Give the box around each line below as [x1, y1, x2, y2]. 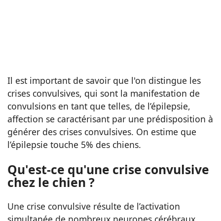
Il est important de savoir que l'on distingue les [7, 74, 201, 87]
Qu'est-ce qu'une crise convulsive [7, 161, 209, 178]
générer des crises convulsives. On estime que [7, 126, 196, 138]
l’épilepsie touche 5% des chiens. [7, 139, 141, 151]
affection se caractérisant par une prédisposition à [7, 113, 213, 125]
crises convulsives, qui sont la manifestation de [7, 87, 200, 100]
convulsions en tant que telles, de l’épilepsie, [7, 100, 190, 112]
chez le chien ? [7, 174, 95, 190]
